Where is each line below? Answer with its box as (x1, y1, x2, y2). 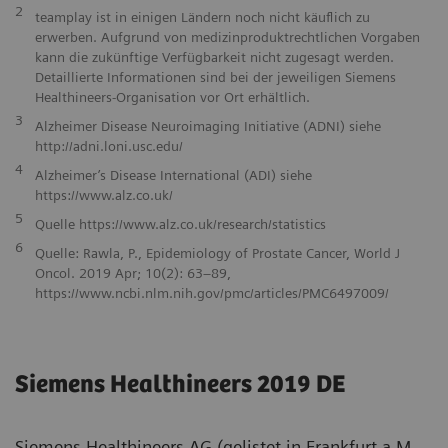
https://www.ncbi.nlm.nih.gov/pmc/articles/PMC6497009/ (35, 285, 389, 301)
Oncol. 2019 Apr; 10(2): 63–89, (35, 265, 231, 281)
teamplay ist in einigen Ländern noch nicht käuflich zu (35, 9, 370, 25)
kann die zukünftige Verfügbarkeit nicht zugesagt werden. (35, 49, 394, 65)
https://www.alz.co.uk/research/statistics (79, 216, 326, 232)
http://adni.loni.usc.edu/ (35, 138, 183, 154)
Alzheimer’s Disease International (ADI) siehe (35, 167, 312, 183)
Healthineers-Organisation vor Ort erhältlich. (35, 89, 310, 105)
